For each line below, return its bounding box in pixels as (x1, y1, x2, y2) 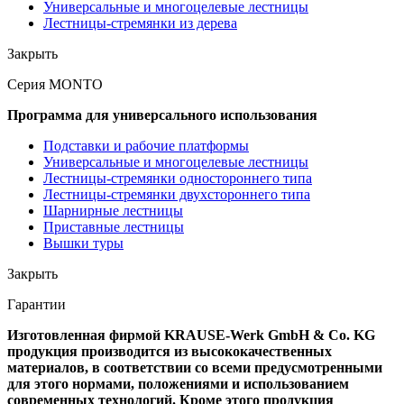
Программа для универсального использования (7, 107, 317, 124)
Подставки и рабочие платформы (43, 138, 249, 154)
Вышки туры (43, 235, 124, 252)
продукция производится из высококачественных (7, 344, 332, 360)
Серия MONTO (7, 77, 103, 93)
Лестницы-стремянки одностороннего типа (43, 170, 312, 187)
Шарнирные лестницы (43, 203, 183, 219)
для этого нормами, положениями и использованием (7, 376, 349, 392)
